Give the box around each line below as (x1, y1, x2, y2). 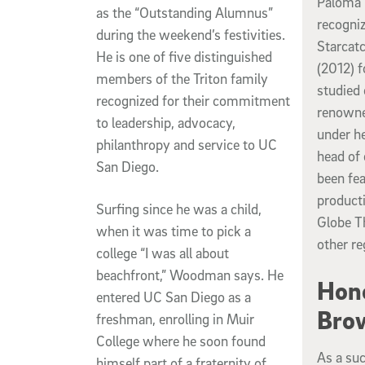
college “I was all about (96, 244, 229, 262)
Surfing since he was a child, (96, 200, 262, 218)
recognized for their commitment (96, 91, 290, 109)
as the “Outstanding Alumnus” (96, 3, 273, 21)
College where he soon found (96, 332, 266, 350)
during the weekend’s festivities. (96, 25, 285, 43)
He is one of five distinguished (96, 47, 272, 65)
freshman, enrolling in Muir (96, 310, 254, 328)
